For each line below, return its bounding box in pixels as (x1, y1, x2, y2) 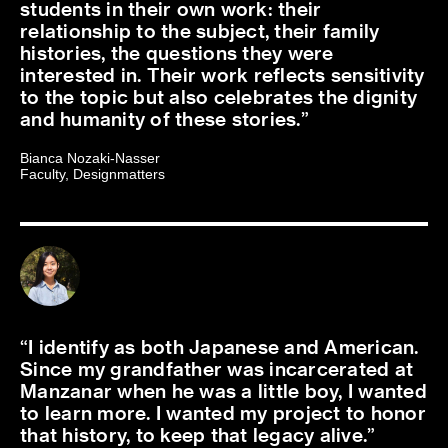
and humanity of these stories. (20, 107, 301, 130)
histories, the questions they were (20, 41, 334, 64)
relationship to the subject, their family (20, 19, 380, 42)
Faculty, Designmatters (20, 166, 165, 182)
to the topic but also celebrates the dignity (20, 85, 417, 108)
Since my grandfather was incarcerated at (20, 357, 413, 380)
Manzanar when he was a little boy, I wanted (20, 379, 427, 402)
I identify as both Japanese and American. (28, 335, 419, 358)
